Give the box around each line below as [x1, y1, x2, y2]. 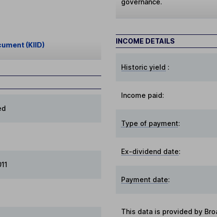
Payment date [121, 175, 169, 184]
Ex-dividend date [121, 147, 179, 156]
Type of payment [121, 119, 179, 128]
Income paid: [121, 91, 165, 100]
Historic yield [121, 63, 166, 72]
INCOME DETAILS [116, 37, 175, 46]
